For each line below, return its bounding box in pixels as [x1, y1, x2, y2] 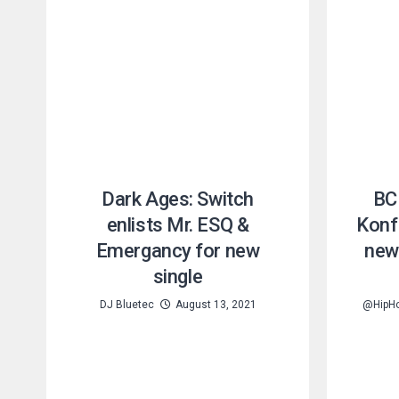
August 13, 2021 [175, 297, 256, 311]
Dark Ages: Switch [102, 187, 254, 210]
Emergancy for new [95, 239, 260, 262]
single [152, 265, 203, 288]
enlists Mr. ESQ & [106, 213, 249, 236]
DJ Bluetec [99, 297, 154, 311]
